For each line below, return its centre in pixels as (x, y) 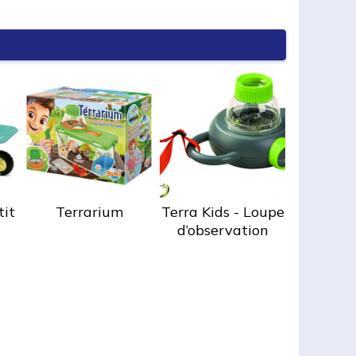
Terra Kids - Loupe (222, 211)
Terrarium (89, 211)
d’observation (222, 230)
